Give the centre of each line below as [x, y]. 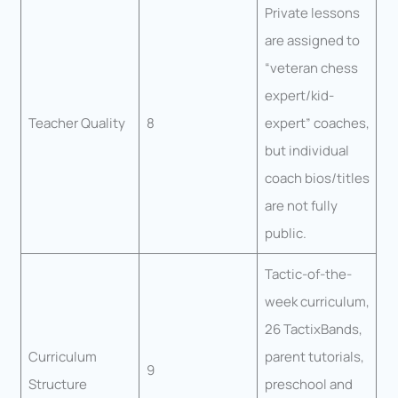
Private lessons [312, 13]
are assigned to [312, 41]
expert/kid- [299, 96]
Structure [57, 385]
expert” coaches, [317, 123]
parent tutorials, [314, 357]
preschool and [308, 385]
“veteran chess [311, 68]
